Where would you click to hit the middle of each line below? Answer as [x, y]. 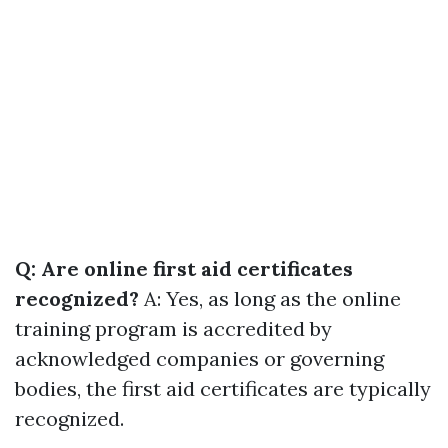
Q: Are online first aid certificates [184, 269]
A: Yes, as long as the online [270, 299]
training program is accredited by [173, 329]
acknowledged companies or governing [199, 359]
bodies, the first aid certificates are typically [223, 389]
